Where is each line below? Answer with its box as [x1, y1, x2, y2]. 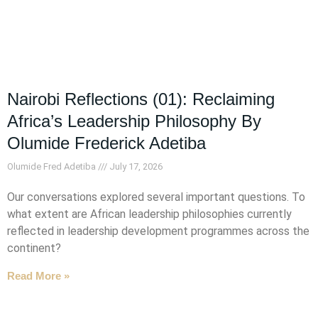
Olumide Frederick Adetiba [7, 133, 206, 153]
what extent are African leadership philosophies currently [7, 207, 292, 221]
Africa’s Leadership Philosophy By [7, 111, 261, 131]
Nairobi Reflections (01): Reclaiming [7, 89, 275, 109]
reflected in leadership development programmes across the [7, 224, 309, 238]
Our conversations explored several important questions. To [7, 190, 305, 204]
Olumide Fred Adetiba [7, 161, 98, 172]
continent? [7, 241, 61, 255]
